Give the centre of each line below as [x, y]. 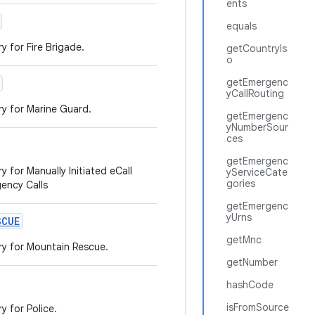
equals [242, 26]
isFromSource [258, 307]
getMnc [244, 240]
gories [241, 184]
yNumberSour [257, 127]
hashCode [250, 285]
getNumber [252, 262]
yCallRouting [255, 94]
